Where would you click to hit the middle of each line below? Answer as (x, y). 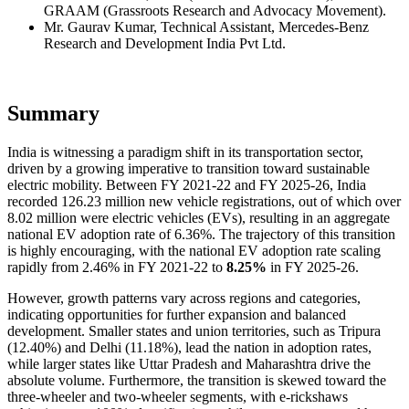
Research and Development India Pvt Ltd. (165, 44)
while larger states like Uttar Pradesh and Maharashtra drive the (189, 363)
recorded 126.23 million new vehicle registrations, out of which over (204, 201)
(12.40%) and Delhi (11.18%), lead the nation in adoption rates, (189, 347)
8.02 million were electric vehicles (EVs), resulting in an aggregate (199, 217)
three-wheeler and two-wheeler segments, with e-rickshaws (178, 396)
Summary (53, 113)
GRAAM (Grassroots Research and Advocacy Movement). (215, 11)
